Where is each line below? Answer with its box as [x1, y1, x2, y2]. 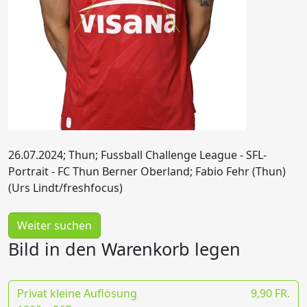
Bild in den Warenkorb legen [8, 237, 241, 260]
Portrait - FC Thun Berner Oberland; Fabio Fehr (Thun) [8, 164, 286, 179]
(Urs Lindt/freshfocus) [8, 180, 123, 195]
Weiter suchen [17, 218, 92, 233]
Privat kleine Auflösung [17, 286, 137, 301]
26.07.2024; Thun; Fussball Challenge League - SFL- [8, 147, 267, 162]
